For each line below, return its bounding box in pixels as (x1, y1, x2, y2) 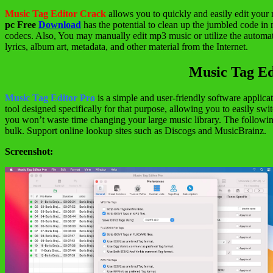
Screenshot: (5, 146, 53, 157)
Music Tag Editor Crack (5, 8, 106, 19)
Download (38, 19, 81, 30)
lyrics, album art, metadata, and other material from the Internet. (5, 41, 248, 52)
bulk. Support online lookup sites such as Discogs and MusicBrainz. (5, 126, 266, 136)
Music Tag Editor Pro (5, 93, 95, 104)
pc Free (5, 19, 38, 30)
